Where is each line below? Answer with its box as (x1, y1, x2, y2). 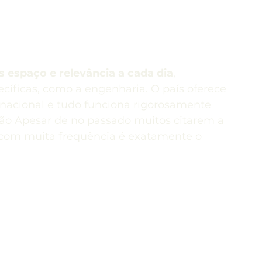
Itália (33, 15, 55, 26)
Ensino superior (155, 62, 228, 73)
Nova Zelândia (127, 15, 194, 26)
